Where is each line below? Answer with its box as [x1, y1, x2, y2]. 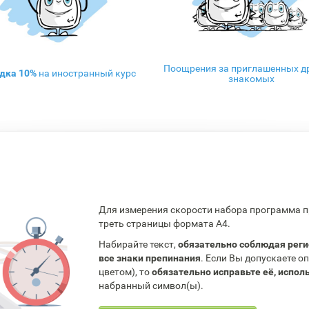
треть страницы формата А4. [99, 218, 231, 229]
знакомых [228, 72, 275, 84]
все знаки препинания [99, 252, 201, 263]
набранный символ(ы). [99, 280, 204, 291]
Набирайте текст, [99, 239, 179, 250]
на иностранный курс [36, 67, 136, 79]
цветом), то [99, 266, 152, 277]
